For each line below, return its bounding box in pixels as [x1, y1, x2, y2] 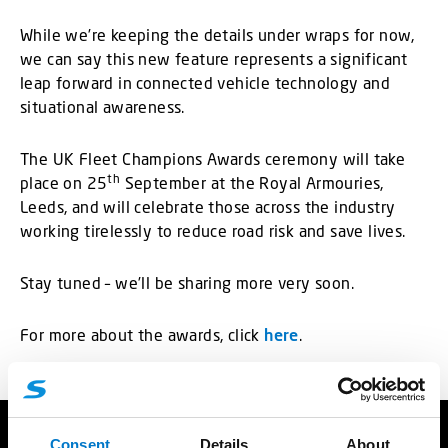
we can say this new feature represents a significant [20, 49, 408, 69]
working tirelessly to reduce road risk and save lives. [20, 221, 406, 241]
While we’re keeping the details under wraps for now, [20, 25, 415, 45]
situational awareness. [20, 97, 185, 117]
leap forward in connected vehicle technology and [20, 73, 391, 93]
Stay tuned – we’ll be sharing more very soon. [20, 273, 354, 293]
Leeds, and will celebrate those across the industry [20, 197, 396, 217]
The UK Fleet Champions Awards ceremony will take [20, 149, 406, 169]
